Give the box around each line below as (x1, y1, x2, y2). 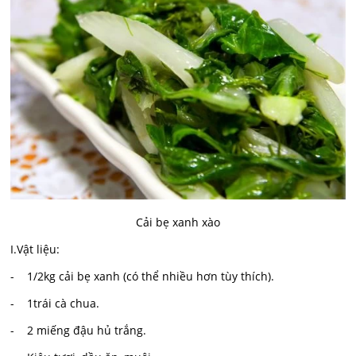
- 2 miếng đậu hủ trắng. (10, 323, 147, 339)
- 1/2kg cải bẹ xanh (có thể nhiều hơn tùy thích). (10, 269, 275, 284)
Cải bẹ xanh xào (136, 215, 220, 230)
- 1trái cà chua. (10, 296, 100, 311)
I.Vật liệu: (10, 242, 60, 257)
